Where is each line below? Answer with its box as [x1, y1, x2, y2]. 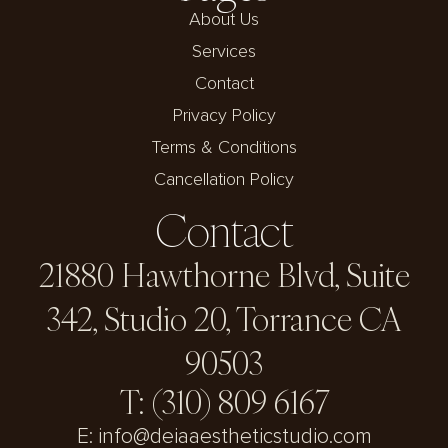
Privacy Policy [172, 106, 276, 125]
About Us [189, 10, 259, 29]
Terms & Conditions [151, 138, 297, 157]
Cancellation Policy [154, 170, 294, 189]
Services [192, 42, 256, 61]
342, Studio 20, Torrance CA [46, 297, 402, 340]
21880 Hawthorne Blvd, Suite [38, 253, 410, 296]
